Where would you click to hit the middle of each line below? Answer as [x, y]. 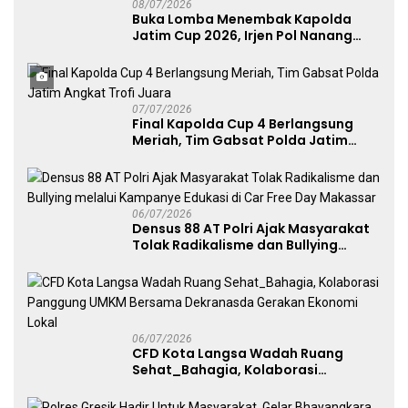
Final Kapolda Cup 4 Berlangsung [243, 123]
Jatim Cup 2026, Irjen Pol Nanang [242, 35]
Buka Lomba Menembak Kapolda [242, 19]
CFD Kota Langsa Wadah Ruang [238, 353]
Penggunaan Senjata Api [215, 68]
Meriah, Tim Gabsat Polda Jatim [240, 140]
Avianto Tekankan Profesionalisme [249, 51]
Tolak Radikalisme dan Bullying [235, 245]
